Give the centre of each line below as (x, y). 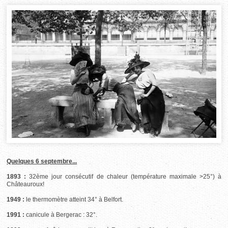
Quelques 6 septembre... (42, 161)
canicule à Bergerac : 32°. (61, 215)
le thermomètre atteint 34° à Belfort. (74, 199)
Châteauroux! (26, 184)
